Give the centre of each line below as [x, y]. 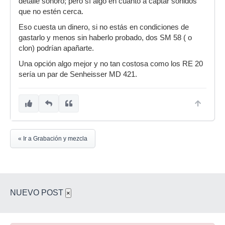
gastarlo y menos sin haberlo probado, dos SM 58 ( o [105, 37]
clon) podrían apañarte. [57, 48]
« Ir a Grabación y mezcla [53, 138]
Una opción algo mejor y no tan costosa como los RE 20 [111, 64]
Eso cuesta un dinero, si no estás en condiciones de [104, 27]
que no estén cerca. [52, 11]
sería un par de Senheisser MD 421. [78, 74]
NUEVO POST [38, 192]
